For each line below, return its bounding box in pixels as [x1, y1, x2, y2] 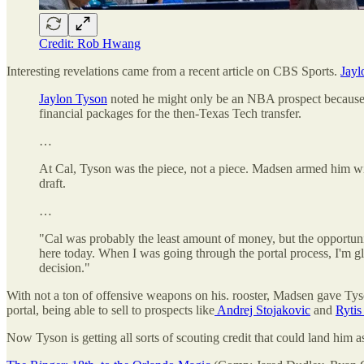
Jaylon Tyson [39, 91, 107, 106]
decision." [39, 260, 90, 275]
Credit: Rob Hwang [39, 36, 141, 50]
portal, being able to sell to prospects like [6, 302, 214, 317]
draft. [39, 175, 66, 190]
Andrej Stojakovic [214, 302, 310, 317]
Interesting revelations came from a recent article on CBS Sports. [6, 63, 340, 78]
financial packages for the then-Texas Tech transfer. [39, 106, 301, 120]
